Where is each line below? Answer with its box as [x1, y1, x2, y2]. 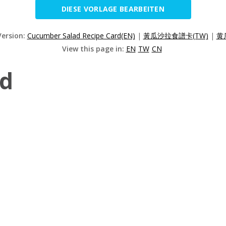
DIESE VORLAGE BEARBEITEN [61, 4, 165, 14]
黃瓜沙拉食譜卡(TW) [143, 31, 208, 41]
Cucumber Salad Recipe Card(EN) [27, 31, 135, 41]
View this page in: [62, 44, 126, 54]
